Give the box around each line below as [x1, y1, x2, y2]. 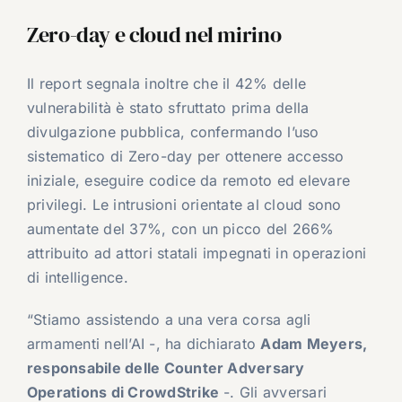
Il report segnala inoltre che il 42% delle [26, 74, 307, 92]
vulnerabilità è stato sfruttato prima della [26, 98, 310, 117]
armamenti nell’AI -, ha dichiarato [26, 334, 261, 353]
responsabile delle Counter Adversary [26, 358, 305, 377]
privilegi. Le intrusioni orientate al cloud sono [26, 195, 342, 214]
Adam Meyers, [260, 334, 368, 353]
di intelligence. [26, 267, 128, 286]
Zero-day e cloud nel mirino [26, 20, 282, 50]
